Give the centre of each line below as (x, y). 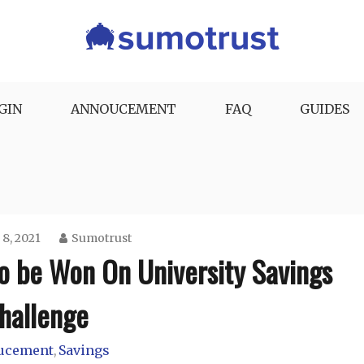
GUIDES (325, 109)
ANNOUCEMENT (123, 109)
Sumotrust (101, 238)
